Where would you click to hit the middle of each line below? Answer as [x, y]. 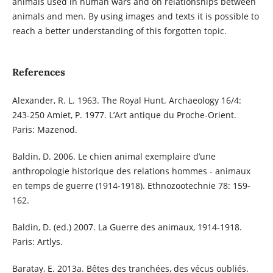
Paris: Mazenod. [44, 130]
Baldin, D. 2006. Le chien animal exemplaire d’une [114, 157]
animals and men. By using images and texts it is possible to [135, 16]
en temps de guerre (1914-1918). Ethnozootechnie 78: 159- [131, 186]
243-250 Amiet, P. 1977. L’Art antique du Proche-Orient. [124, 115]
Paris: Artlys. [37, 242]
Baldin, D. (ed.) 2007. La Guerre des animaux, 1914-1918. [127, 227]
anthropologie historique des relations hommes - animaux [131, 171]
